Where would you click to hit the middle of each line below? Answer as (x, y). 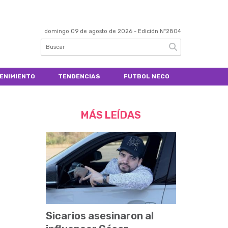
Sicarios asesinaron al (100, 216)
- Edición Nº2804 (157, 32)
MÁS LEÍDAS (111, 115)
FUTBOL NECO (147, 76)
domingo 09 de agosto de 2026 (88, 32)
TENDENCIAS (79, 76)
